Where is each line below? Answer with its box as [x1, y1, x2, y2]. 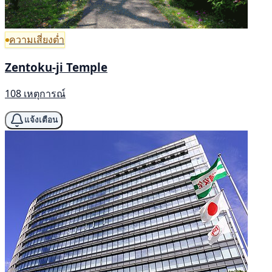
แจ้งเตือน [24, 115, 58, 125]
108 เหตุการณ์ [5, 86, 66, 100]
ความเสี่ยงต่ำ [9, 33, 64, 47]
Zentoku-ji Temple [5, 59, 107, 75]
